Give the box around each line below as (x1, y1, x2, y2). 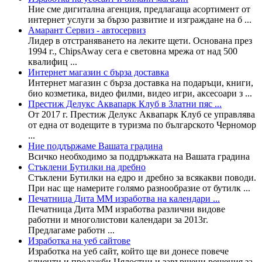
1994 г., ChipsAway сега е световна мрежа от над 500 (28, 46, 237, 56)
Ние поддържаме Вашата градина (28, 140, 163, 151)
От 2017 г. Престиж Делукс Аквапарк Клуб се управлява (28, 109, 255, 119)
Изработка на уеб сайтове (28, 235, 130, 246)
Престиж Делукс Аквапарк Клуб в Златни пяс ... (28, 98, 222, 109)
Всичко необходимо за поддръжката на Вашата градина (28, 151, 250, 161)
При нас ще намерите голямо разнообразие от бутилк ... (28, 182, 250, 193)
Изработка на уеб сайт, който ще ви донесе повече (28, 246, 229, 256)
